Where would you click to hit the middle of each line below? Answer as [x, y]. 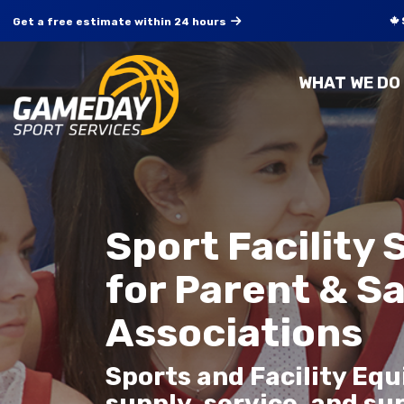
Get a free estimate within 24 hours [119, 22]
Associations [234, 333]
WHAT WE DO [349, 83]
